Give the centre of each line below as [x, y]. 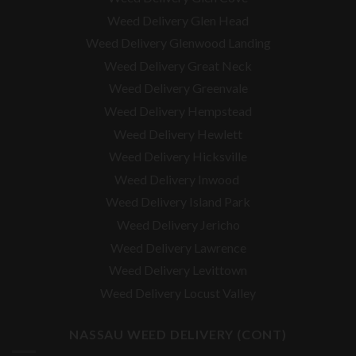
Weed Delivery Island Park [178, 202]
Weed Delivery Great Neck [178, 65]
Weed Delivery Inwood [178, 179]
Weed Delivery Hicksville [178, 157]
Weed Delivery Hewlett [178, 133]
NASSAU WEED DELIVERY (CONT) [178, 335]
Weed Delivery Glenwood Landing [178, 43]
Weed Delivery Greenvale [178, 88]
